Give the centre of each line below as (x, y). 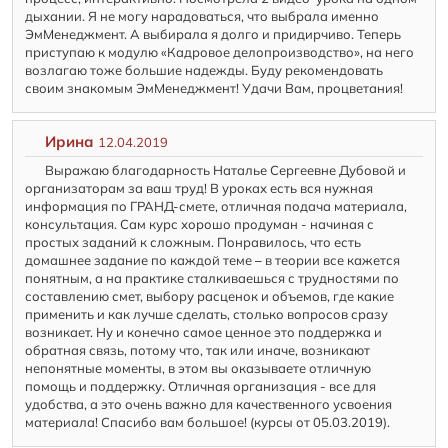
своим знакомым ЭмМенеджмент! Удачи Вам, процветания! (214, 88)
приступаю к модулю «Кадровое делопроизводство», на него (220, 52)
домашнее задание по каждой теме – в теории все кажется (213, 260)
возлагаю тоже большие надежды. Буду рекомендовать (204, 70)
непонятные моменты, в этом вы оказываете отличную (198, 368)
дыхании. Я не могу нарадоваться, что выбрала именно (202, 16)
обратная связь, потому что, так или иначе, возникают (198, 350)
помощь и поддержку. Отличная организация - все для (201, 386)
